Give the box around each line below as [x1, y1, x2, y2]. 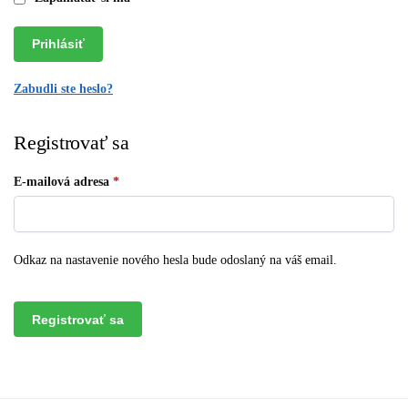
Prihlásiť [31, 36, 85, 52]
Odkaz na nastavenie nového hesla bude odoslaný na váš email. [14, 252, 337, 267]
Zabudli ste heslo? [14, 82, 113, 97]
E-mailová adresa [14, 175, 113, 189]
